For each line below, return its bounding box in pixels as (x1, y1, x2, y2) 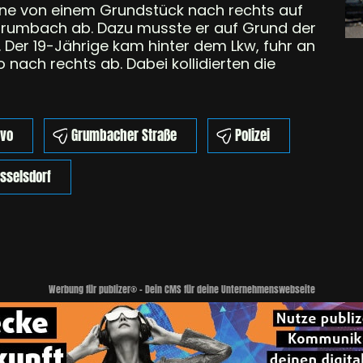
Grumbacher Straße (71, 125, 177, 147)
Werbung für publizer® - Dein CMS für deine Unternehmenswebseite (48, 282, 315, 297)
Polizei (235, 125, 270, 147)
